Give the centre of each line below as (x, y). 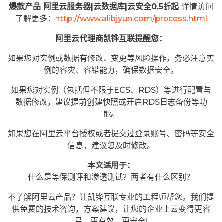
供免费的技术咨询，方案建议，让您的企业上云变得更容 (111, 209)
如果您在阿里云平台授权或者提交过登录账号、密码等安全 (111, 133)
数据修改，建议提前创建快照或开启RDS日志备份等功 (111, 102)
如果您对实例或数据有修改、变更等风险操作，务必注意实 (111, 58)
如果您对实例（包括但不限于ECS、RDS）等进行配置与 (111, 90)
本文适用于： (111, 165)
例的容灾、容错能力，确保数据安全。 (111, 70)
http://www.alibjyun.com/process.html (131, 18)
